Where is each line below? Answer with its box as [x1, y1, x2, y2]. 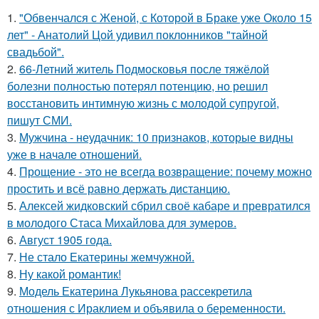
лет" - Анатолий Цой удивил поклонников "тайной [7, 26, 268, 43]
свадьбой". [7, 43, 64, 60]
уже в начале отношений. [7, 146, 142, 162]
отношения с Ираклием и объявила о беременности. [7, 300, 286, 316]
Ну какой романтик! [19, 266, 121, 282]
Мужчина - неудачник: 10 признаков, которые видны [19, 129, 293, 145]
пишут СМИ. [7, 112, 72, 128]
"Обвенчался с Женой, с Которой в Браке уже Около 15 [19, 9, 312, 26]
